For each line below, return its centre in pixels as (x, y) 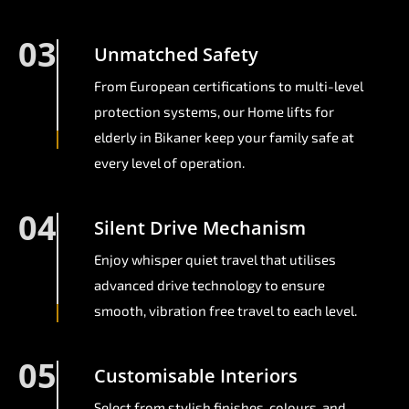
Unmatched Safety (176, 55)
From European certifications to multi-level (229, 86)
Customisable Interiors (196, 376)
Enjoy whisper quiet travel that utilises (215, 260)
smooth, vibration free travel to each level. (225, 311)
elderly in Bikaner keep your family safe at (224, 137)
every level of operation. (169, 163)
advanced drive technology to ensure (210, 285)
